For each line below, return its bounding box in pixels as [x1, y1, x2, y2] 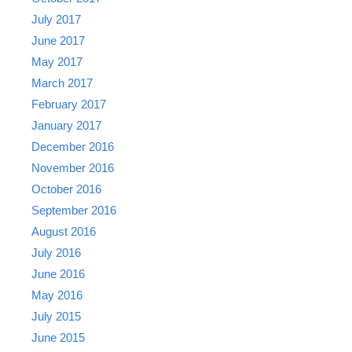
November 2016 [31, 161, 114, 175]
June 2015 [31, 331, 85, 345]
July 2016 [31, 246, 81, 260]
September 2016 [31, 203, 116, 218]
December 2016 [31, 140, 114, 154]
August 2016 [31, 225, 96, 239]
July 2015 [31, 310, 81, 324]
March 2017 [31, 76, 93, 90]
